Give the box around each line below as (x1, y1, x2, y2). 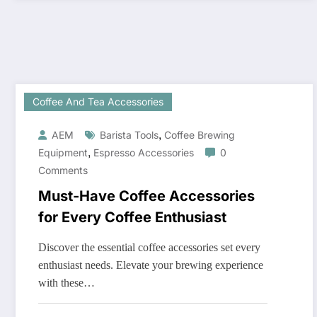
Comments (38, 164, 88, 177)
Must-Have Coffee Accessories (38, 188, 255, 205)
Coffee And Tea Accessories (33, 96, 163, 108)
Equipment (38, 146, 88, 159)
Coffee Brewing (164, 129, 235, 142)
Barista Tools (100, 129, 158, 142)
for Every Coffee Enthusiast (38, 209, 226, 226)
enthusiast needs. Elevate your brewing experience (38, 259, 263, 272)
